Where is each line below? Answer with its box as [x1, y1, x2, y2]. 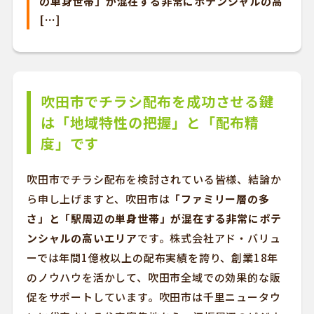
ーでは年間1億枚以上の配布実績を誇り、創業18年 [26, 250, 279, 265]
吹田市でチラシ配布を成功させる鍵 [40, 91, 274, 111]
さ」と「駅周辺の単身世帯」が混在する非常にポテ [26, 211, 282, 226]
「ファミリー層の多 [170, 191, 270, 206]
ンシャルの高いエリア [26, 231, 137, 245]
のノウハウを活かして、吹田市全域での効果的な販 [26, 270, 281, 285]
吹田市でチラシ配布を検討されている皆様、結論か [26, 172, 282, 186]
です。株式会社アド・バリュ [137, 231, 281, 245]
